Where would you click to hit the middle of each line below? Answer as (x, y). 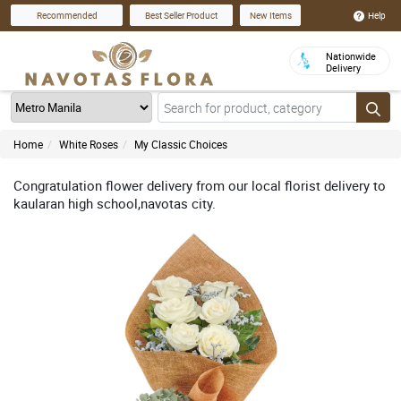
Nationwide (351, 56)
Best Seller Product (181, 16)
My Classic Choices (181, 144)
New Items (270, 16)
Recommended (67, 16)
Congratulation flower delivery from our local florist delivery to (200, 185)
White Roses (89, 144)
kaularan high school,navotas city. (115, 203)
